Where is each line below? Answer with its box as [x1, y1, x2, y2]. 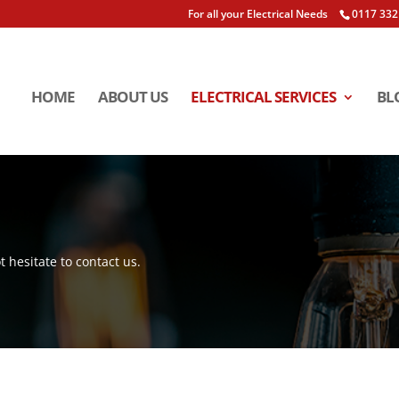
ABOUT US [98, 86, 167, 107]
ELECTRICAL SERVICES [191, 86, 336, 107]
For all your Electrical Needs [188, 6, 328, 21]
